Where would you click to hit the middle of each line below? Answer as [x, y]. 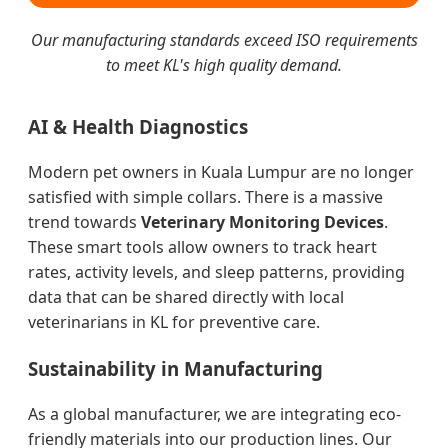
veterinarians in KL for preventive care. [174, 322]
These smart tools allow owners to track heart [202, 247]
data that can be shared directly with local [186, 297]
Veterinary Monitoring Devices [262, 222]
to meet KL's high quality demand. [224, 64]
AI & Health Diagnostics [138, 127]
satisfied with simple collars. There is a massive [205, 197]
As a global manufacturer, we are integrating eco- [214, 413]
